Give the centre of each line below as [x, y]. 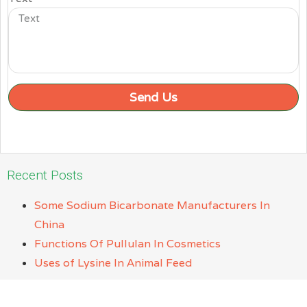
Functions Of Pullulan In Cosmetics [127, 244]
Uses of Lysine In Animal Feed [113, 263]
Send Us [153, 97]
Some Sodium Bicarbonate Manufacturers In [152, 206]
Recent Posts [45, 175]
